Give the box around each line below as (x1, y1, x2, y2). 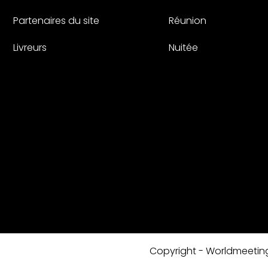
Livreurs (13, 41, 47, 55)
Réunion (169, 14, 206, 28)
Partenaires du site (13, 14, 99, 28)
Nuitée (169, 41, 198, 55)
